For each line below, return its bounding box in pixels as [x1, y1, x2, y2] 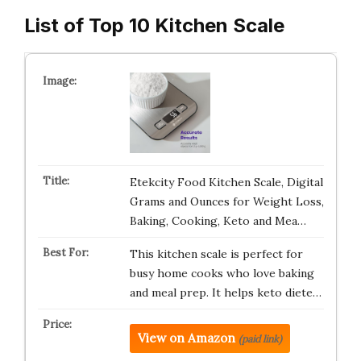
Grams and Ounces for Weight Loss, [129, 194, 324, 209]
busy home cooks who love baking [129, 266, 314, 280]
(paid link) [238, 333, 282, 345]
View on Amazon [137, 330, 235, 346]
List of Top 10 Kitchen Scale [24, 14, 284, 37]
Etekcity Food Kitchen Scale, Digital [129, 175, 323, 189]
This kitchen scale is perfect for [129, 247, 303, 261]
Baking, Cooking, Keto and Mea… [129, 214, 306, 228]
